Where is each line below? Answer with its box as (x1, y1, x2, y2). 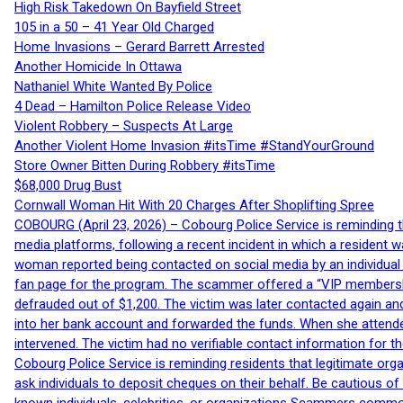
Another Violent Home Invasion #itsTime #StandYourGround (14, 138, 374, 155)
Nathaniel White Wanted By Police (14, 78, 212, 95)
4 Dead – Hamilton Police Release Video (14, 98, 251, 115)
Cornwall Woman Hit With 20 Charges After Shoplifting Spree (14, 197, 374, 214)
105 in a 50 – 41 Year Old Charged (14, 19, 214, 36)
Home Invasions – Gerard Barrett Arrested (14, 39, 264, 56)
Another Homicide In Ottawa (14, 58, 182, 76)
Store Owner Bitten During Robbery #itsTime (14, 157, 275, 175)
